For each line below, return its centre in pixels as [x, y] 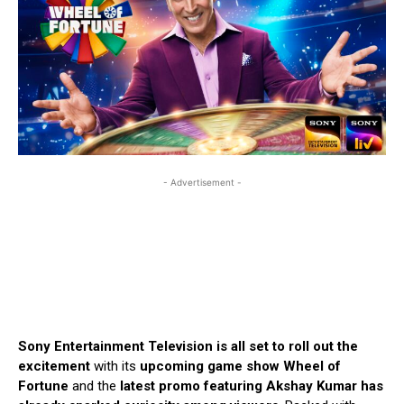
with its [115, 367]
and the [94, 386]
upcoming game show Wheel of [240, 367]
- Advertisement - [202, 183]
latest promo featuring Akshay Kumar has [252, 386]
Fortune [43, 386]
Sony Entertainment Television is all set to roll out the [188, 347]
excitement [54, 367]
